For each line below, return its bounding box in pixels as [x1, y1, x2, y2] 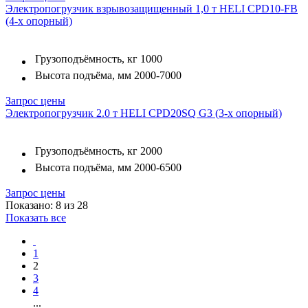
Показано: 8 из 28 [5, 199, 88, 212]
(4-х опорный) [5, 15, 72, 27]
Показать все [5, 212, 66, 224]
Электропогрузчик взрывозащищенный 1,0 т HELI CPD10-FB [5, 3, 298, 15]
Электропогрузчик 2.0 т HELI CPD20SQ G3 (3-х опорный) [5, 107, 282, 120]
